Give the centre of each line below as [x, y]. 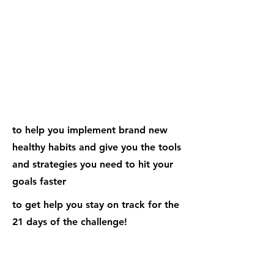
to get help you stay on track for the [96, 205]
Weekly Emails [47, 48]
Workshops [40, 264]
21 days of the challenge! [70, 222]
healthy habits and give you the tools [97, 147]
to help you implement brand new [90, 130]
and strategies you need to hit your [93, 164]
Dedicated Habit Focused [75, 246]
